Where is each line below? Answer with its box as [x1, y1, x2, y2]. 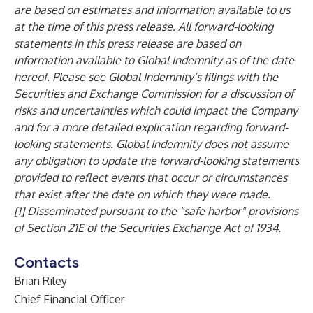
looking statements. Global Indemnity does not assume [14, 137, 289, 151]
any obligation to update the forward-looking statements [14, 154, 299, 168]
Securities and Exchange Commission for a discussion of [14, 87, 293, 101]
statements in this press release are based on [14, 36, 241, 50]
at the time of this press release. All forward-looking [14, 20, 273, 34]
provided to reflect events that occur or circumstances [14, 170, 287, 184]
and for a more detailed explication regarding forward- [14, 120, 288, 134]
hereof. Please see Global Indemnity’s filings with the [14, 70, 278, 84]
